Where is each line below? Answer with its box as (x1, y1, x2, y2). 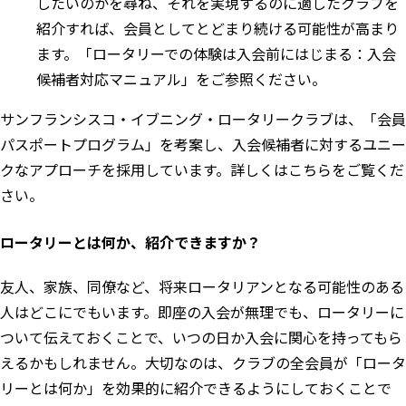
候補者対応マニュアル (36, 67, 181, 90)
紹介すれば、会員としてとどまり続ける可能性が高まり (36, 16, 399, 39)
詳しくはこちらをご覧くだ (230, 158, 404, 180)
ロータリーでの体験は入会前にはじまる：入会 (92, 42, 396, 64)
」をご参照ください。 (181, 67, 326, 90)
